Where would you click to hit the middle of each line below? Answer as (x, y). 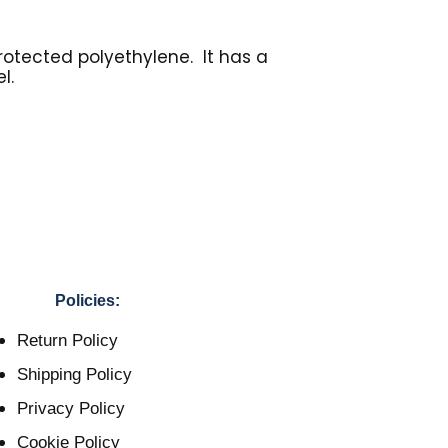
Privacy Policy (71, 409)
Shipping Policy (74, 375)
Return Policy (67, 341)
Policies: (87, 301)
